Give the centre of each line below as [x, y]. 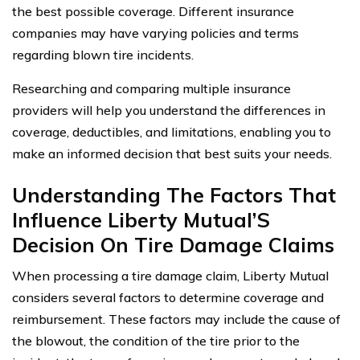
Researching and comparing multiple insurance [151, 89]
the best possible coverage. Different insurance [153, 12]
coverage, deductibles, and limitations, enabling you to [172, 132]
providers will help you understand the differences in [169, 110]
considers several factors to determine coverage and [168, 298]
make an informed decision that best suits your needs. [172, 154]
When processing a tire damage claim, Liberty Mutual [170, 276]
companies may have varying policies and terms [155, 33]
